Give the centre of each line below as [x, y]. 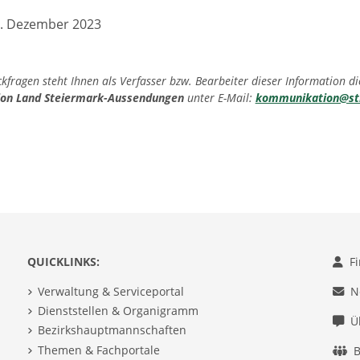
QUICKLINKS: [63, 262]
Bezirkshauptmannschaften [112, 330]
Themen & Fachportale [98, 350]
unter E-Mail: [219, 98]
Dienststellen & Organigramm [118, 311]
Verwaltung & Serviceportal [110, 291]
